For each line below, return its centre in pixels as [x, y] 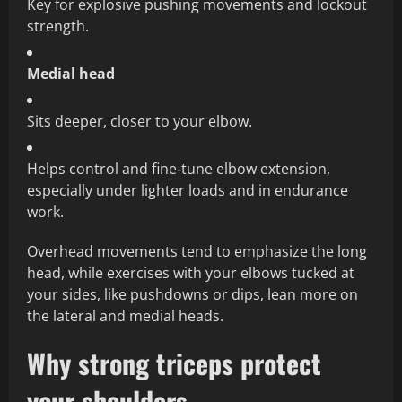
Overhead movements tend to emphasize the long [197, 252]
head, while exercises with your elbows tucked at [191, 273]
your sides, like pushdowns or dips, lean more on [192, 295]
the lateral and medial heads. [125, 316]
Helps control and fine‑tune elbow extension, [179, 169]
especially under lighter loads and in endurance [188, 191]
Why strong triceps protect [174, 363]
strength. [58, 26]
